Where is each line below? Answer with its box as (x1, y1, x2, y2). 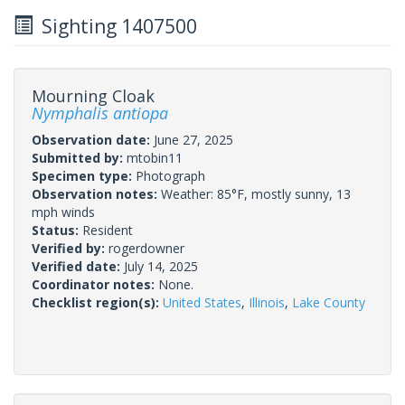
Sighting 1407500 (33, 13, 197, 39)
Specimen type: (32, 166, 136, 184)
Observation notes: (32, 184, 161, 202)
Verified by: (32, 239, 108, 257)
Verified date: (32, 257, 124, 275)
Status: (32, 221, 82, 239)
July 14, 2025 (124, 257, 198, 275)
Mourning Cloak (32, 84, 155, 107)
